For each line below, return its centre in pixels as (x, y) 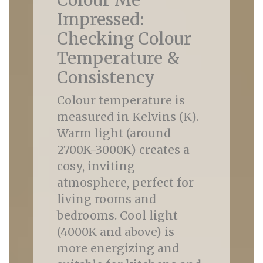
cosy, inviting (96, 166)
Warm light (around (114, 133)
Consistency (106, 77)
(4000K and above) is (115, 232)
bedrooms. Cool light (117, 215)
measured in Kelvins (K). (127, 117)
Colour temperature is (121, 100)
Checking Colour (124, 39)
